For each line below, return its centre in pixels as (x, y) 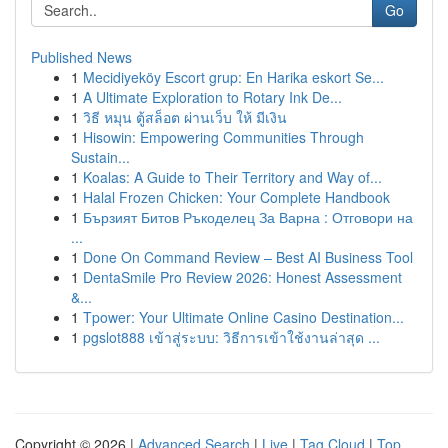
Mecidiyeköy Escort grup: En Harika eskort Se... (233, 77)
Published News (81, 57)
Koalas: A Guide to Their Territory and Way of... (232, 177)
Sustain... (100, 157)
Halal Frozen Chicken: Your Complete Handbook (236, 197)
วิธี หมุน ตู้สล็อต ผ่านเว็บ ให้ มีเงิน (185, 117)
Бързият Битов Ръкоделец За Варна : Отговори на (248, 217)
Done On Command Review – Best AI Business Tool (248, 257)
